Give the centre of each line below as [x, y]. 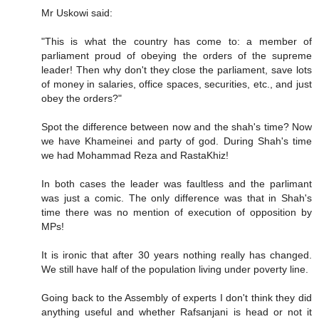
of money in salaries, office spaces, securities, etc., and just [177, 84]
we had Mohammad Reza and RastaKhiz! [135, 156]
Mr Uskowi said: [77, 13]
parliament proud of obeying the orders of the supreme [177, 56]
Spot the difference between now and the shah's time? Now [177, 127]
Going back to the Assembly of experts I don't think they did [177, 298]
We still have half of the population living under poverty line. [175, 270]
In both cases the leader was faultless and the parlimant [177, 184]
